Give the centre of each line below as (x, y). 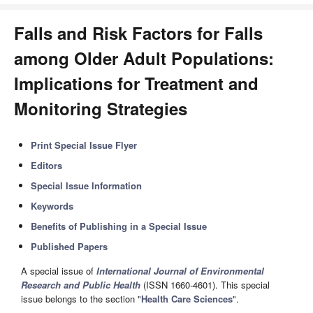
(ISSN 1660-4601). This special (205, 285)
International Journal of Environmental (180, 271)
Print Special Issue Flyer (84, 145)
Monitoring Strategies (101, 108)
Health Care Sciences (187, 299)
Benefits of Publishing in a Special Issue (119, 226)
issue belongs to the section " (81, 299)
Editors (47, 165)
